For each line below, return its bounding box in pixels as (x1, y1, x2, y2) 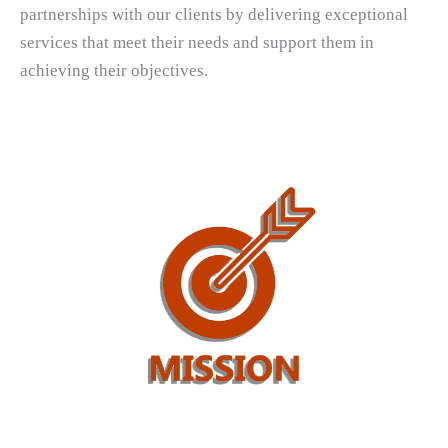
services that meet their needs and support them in (20, 32, 374, 52)
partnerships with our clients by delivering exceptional (20, 4, 408, 24)
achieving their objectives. (20, 60, 208, 80)
